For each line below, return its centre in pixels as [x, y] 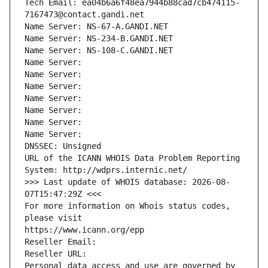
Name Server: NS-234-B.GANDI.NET [99, 39]
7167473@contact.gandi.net [84, 15]
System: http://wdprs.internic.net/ [106, 170]
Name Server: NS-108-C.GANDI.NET [99, 51]
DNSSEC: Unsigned [63, 146]
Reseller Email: [63, 242]
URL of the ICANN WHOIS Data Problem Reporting [132, 158]
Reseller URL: [58, 254]
